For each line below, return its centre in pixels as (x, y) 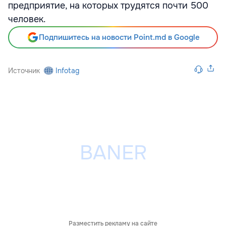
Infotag (68, 71)
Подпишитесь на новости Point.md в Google (119, 37)
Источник (24, 71)
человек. (27, 19)
